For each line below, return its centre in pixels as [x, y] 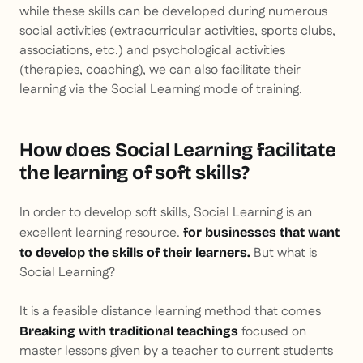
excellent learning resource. [101, 233]
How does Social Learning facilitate [178, 150]
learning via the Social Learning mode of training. [161, 90]
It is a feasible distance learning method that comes [170, 312]
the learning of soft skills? [135, 173]
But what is [284, 254]
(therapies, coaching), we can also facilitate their [160, 70]
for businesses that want [261, 233]
